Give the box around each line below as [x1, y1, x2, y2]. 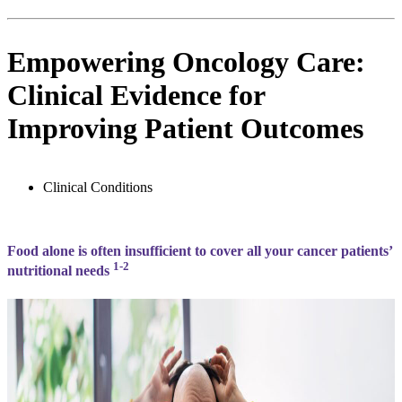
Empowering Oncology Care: [7, 46, 365, 79]
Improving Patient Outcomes [7, 112, 363, 145]
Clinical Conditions [43, 179, 153, 195]
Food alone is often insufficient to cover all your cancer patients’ [7, 243, 392, 259]
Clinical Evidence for [7, 79, 265, 112]
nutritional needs [7, 263, 113, 279]
